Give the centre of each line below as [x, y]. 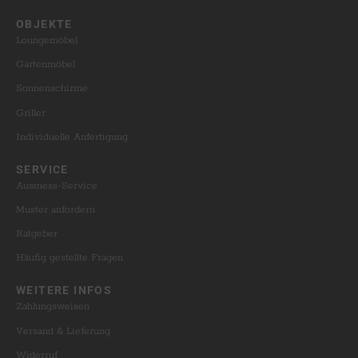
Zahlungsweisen [53, 307]
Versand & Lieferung [63, 331]
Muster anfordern [56, 209]
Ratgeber [37, 234]
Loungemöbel [47, 41]
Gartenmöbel [46, 65]
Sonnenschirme [52, 89]
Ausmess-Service [57, 185]
